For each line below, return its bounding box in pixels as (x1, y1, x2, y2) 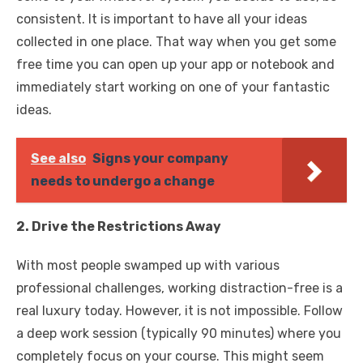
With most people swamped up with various (16, 258, 280, 274)
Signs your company (92, 151, 228, 167)
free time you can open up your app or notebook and (16, 57, 335, 73)
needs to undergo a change (31, 173, 215, 190)
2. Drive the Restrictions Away (16, 219, 221, 235)
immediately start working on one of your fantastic (16, 79, 330, 96)
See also (31, 151, 86, 167)
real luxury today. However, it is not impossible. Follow (16, 303, 343, 319)
